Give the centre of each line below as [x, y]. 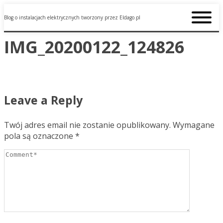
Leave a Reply [43, 100]
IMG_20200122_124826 [94, 47]
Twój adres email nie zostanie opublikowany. [87, 125]
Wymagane [194, 125]
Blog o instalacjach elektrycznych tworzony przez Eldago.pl [72, 17]
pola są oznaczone [40, 136]
